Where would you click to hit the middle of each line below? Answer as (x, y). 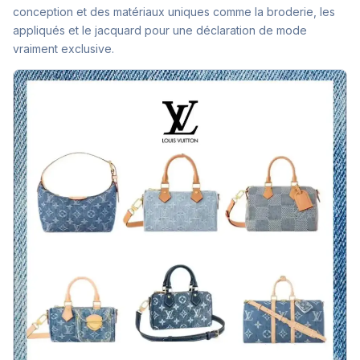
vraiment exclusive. (63, 49)
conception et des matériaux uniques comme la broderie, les (174, 12)
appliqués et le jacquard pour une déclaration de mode (160, 30)
